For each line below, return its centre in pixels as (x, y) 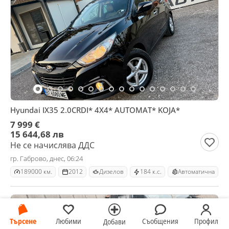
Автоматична (196, 171)
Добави (114, 221)
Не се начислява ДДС (52, 145)
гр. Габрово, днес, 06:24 (47, 158)
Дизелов (111, 171)
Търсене (23, 221)
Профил (206, 221)
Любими (69, 221)
